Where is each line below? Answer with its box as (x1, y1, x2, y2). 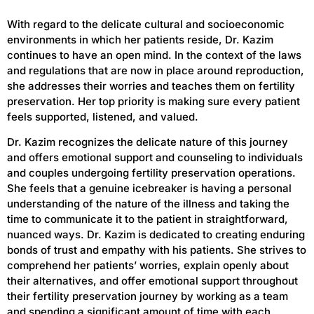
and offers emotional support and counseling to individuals (7, 151, 303, 165)
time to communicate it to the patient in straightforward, (7, 212, 288, 226)
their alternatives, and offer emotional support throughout (7, 274, 298, 288)
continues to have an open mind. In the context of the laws (7, 48, 301, 62)
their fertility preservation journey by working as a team (7, 289, 288, 303)
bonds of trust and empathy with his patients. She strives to (7, 243, 306, 257)
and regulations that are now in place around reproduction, (7, 63, 304, 77)
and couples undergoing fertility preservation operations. (7, 166, 296, 180)
